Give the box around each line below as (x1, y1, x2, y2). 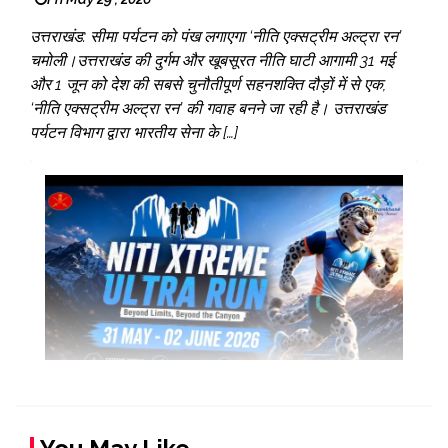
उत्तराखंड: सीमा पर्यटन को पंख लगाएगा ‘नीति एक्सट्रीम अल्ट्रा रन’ (30, 26, 401, 46)
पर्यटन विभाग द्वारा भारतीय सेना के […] (30, 122, 238, 142)
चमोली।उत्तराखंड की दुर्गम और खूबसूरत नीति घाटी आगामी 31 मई (30, 50, 394, 70)
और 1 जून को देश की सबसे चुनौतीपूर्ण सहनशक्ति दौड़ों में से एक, (30, 74, 386, 94)
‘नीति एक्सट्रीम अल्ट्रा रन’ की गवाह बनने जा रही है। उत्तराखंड (30, 98, 386, 118)
